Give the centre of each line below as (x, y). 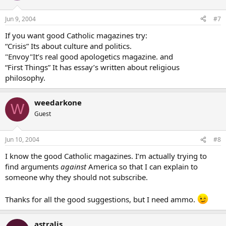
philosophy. (25, 77)
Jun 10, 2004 (22, 139)
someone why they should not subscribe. (76, 177)
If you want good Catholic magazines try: (76, 35)
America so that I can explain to (142, 166)
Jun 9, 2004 (20, 19)
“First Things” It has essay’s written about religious (92, 67)
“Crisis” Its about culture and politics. (68, 46)
